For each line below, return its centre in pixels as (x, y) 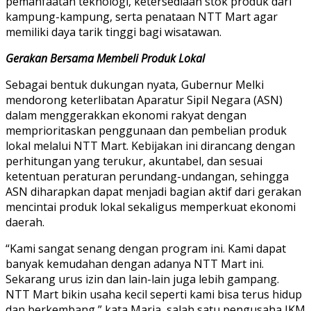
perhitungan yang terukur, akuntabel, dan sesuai (134, 161)
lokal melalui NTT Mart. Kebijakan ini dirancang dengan (150, 145)
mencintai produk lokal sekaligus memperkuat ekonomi (151, 207)
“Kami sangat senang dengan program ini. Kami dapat (146, 248)
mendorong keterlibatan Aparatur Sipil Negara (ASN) (144, 100)
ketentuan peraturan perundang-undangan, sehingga (147, 176)
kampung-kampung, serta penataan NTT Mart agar (142, 16)
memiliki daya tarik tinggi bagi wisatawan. (114, 32)
